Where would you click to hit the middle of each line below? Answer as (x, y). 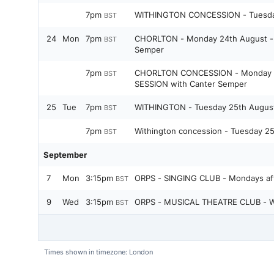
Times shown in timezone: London (98, 252)
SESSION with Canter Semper (191, 84)
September (65, 155)
